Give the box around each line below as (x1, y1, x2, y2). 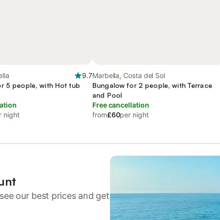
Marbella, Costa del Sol (92, 71, 165, 80)
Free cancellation (92, 101, 149, 109)
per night (120, 110, 149, 119)
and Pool (92, 91, 122, 99)
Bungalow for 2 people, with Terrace (92, 81, 212, 89)
